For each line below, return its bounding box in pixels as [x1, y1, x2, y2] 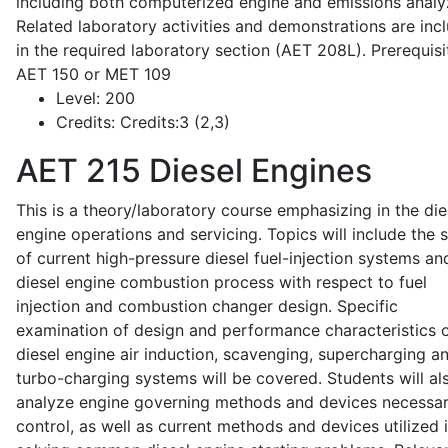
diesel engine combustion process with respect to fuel [16, 272, 427, 292]
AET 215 [16, 151, 141, 190]
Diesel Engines [141, 151, 372, 190]
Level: [56, 88, 100, 108]
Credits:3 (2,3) [115, 112, 230, 132]
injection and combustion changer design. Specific [16, 296, 398, 316]
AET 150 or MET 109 [16, 64, 171, 84]
